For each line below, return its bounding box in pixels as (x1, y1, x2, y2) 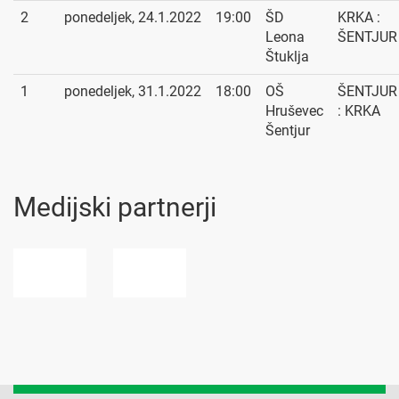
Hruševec (265, 102, 323, 119)
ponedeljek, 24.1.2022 (64, 8, 201, 26)
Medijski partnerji (13, 191, 216, 223)
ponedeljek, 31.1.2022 (64, 82, 201, 100)
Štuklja (265, 47, 309, 65)
